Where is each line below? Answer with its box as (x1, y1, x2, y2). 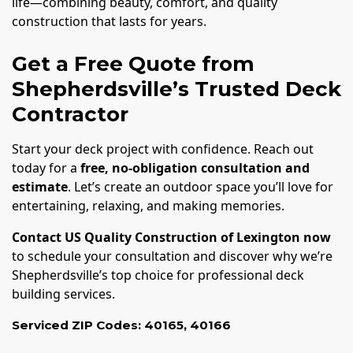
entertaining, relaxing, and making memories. (12, 196, 284, 214)
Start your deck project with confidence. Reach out (12, 139, 314, 158)
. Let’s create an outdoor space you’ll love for (68, 177, 333, 195)
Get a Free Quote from (12, 50, 255, 76)
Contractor (12, 101, 128, 127)
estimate (12, 177, 68, 195)
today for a (12, 158, 80, 176)
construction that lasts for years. (12, 12, 206, 30)
